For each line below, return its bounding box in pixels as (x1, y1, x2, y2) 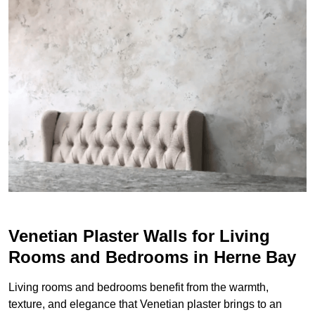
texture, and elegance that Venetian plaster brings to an (8, 298, 282, 311)
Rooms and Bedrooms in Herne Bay (8, 247, 296, 267)
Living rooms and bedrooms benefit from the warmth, (8, 281, 269, 294)
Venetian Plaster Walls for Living (8, 226, 270, 246)
